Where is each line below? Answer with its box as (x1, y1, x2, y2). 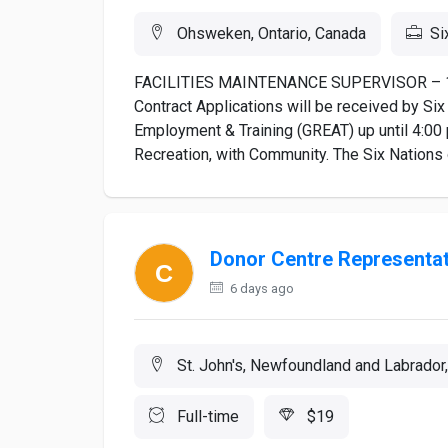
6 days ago (227, 281, 294, 296)
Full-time (173, 407, 239, 426)
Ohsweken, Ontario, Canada (173, 24, 366, 43)
